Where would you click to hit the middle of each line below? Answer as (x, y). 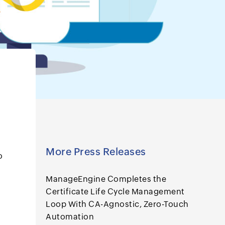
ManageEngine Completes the (106, 179)
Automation (70, 217)
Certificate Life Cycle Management (115, 192)
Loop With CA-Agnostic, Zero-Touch (117, 204)
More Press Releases (96, 151)
